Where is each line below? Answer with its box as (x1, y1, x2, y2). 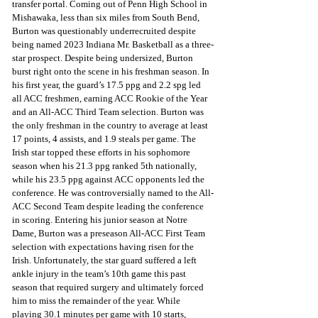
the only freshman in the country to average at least (12, 119, 210, 131)
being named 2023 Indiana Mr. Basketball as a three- (12, 38, 214, 50)
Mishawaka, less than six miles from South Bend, (12, 11, 202, 23)
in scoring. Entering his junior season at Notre (12, 214, 190, 225)
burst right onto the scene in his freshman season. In (12, 65, 212, 77)
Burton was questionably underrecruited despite (12, 25, 198, 36)
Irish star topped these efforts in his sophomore (12, 146, 192, 158)
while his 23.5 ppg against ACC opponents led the (12, 173, 207, 185)
